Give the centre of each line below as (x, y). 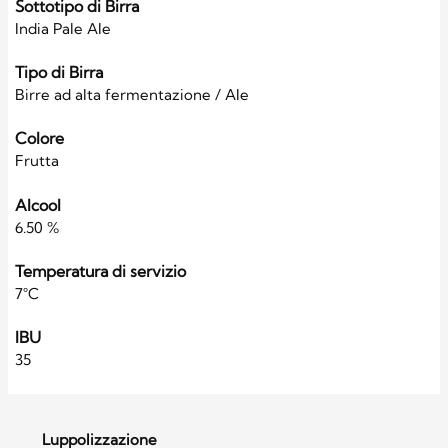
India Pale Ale (63, 29)
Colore (39, 138)
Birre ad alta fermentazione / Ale (132, 95)
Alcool (38, 204)
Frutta (37, 161)
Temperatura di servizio (100, 270)
